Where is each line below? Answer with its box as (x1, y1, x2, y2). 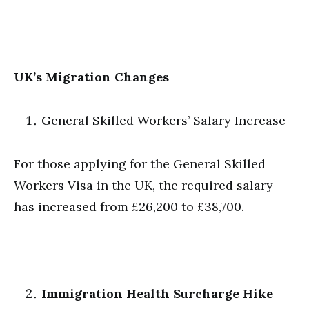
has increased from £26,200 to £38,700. (14, 199, 244, 215)
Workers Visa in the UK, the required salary (14, 177, 273, 193)
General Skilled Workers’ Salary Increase (41, 112, 286, 128)
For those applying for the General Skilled (14, 156, 266, 172)
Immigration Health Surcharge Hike (41, 286, 273, 301)
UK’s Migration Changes (14, 69, 169, 85)
